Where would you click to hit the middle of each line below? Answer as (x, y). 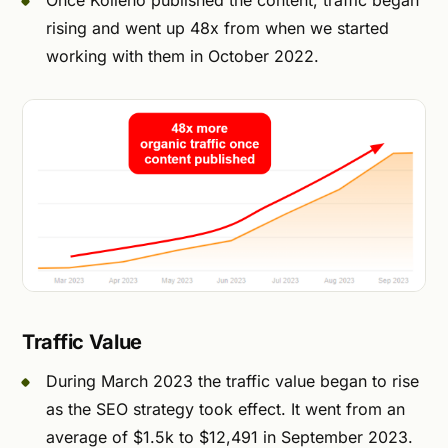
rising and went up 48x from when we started (217, 28)
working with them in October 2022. (182, 56)
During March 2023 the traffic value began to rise (232, 381)
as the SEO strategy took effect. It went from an (225, 409)
